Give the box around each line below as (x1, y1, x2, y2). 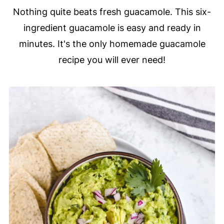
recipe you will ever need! (58, 54, 165, 65)
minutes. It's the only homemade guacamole (18, 38, 205, 49)
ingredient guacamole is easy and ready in (23, 22, 201, 33)
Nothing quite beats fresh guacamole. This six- (13, 6, 211, 17)
